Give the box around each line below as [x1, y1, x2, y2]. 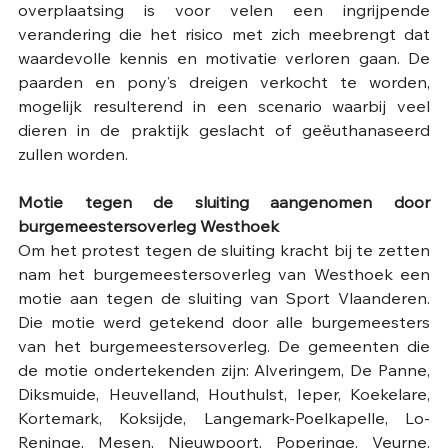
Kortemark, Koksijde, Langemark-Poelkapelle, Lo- [18, 412, 430, 429]
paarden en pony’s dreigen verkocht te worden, [18, 76, 430, 93]
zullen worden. [18, 148, 128, 165]
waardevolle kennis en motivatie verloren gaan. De [18, 52, 430, 69]
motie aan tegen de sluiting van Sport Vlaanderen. [18, 292, 430, 309]
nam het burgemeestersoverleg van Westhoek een [18, 268, 430, 285]
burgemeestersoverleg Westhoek [18, 220, 279, 237]
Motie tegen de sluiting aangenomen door [18, 196, 430, 213]
